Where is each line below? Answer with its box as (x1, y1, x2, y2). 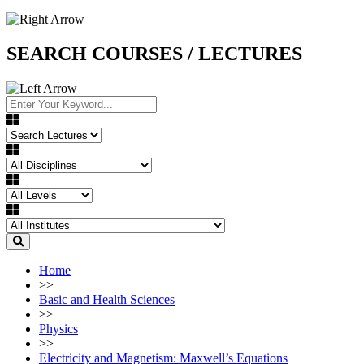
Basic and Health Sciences (39, 292, 175, 306)
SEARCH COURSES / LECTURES (6, 42, 302, 64)
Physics (39, 321, 78, 336)
